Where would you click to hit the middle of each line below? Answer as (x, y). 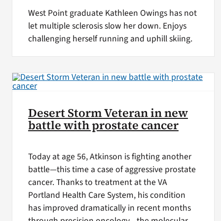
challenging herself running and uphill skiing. (110, 39)
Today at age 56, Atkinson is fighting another (110, 156)
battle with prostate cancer (103, 125)
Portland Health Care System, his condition (107, 195)
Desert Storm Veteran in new (108, 113)
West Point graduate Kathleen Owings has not (112, 13)
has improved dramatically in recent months (109, 208)
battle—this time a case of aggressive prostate (112, 169)
